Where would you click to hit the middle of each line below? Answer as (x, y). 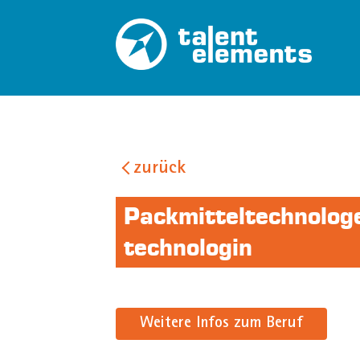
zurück (160, 170)
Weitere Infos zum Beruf (222, 324)
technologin (188, 248)
